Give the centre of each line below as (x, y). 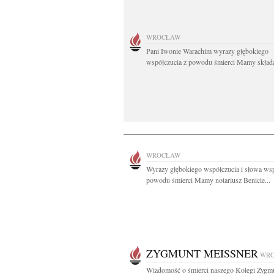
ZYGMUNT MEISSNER (202, 253)
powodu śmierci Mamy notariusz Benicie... (208, 180)
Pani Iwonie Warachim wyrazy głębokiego (207, 51)
